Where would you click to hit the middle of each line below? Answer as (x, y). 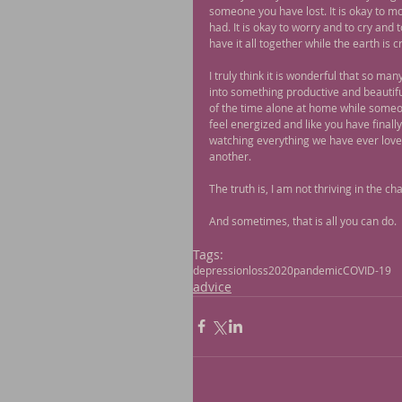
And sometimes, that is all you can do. (303, 220)
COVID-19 (367, 270)
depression (221, 270)
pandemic (318, 270)
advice (212, 286)
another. (230, 156)
